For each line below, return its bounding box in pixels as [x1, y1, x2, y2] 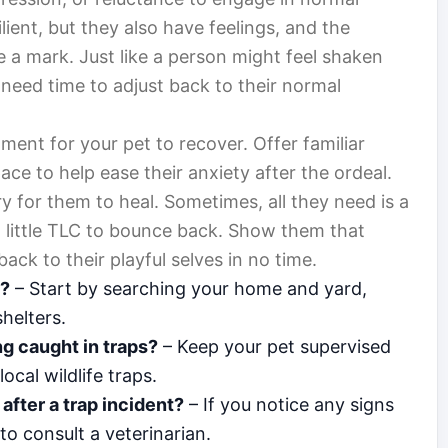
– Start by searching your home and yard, [10, 278, 367, 300]
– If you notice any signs [184, 394, 394, 416]
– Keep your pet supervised [158, 336, 391, 358]
